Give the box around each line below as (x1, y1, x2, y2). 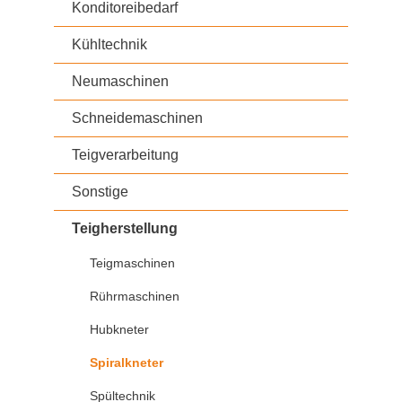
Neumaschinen (72, 74, 169, 89)
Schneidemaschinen (72, 110, 203, 126)
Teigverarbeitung (72, 147, 179, 162)
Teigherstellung (72, 221, 178, 236)
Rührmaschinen (90, 289, 179, 303)
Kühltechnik (72, 37, 147, 52)
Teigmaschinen (90, 256, 175, 270)
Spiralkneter (90, 355, 163, 370)
